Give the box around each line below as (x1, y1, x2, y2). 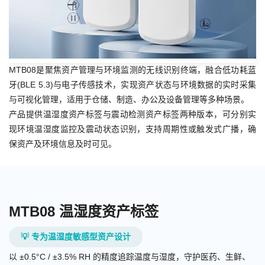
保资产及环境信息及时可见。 (9, 139, 117, 149)
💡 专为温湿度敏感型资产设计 (21, 232, 131, 242)
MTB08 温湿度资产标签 (9, 203, 159, 220)
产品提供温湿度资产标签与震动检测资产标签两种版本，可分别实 (9, 109, 256, 119)
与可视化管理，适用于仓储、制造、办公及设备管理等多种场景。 (9, 95, 249, 105)
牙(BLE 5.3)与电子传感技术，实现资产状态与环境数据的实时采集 (9, 80, 256, 90)
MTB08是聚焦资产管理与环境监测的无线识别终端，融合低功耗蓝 (9, 65, 256, 75)
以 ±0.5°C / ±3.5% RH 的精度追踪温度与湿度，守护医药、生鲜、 (9, 252, 250, 262)
